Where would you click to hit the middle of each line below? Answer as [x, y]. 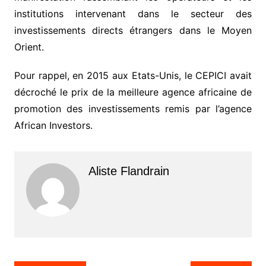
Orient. [29, 47]
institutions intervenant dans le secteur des [133, 14]
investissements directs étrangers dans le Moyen [133, 31]
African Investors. [53, 126]
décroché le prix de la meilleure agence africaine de [133, 92]
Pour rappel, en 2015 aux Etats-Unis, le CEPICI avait [133, 76]
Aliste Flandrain [129, 171]
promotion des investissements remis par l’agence [133, 109]
